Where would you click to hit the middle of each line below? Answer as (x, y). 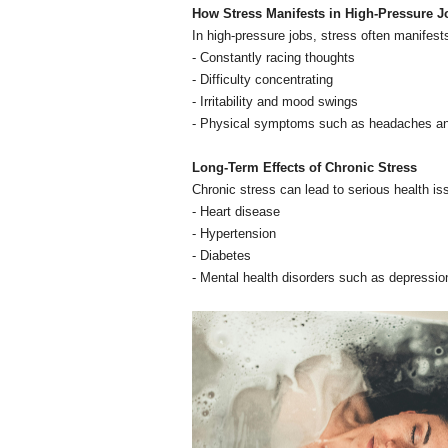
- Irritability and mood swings (275, 101)
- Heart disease (236, 211)
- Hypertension (234, 233)
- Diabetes (221, 255)
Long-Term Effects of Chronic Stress (304, 167)
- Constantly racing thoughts (273, 57)
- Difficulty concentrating (262, 79)
